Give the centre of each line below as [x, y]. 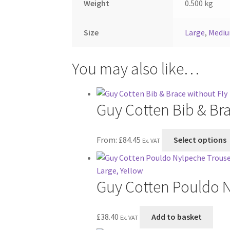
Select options [200, 140]
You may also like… [136, 69]
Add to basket [176, 217]
